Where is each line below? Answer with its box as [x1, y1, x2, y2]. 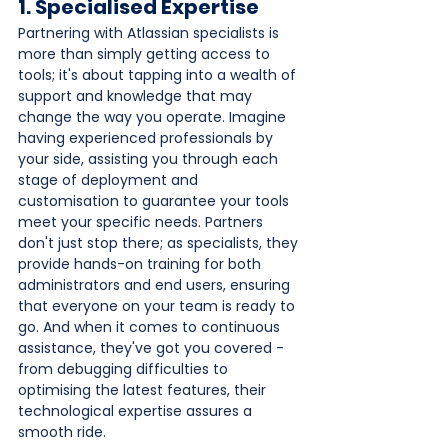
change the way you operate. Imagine [18, 106, 290, 127]
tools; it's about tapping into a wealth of [18, 64, 300, 85]
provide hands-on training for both [18, 253, 265, 274]
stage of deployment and [18, 169, 202, 190]
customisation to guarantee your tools [18, 190, 293, 211]
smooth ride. [18, 421, 110, 442]
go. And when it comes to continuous [18, 316, 284, 337]
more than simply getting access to [18, 43, 274, 64]
